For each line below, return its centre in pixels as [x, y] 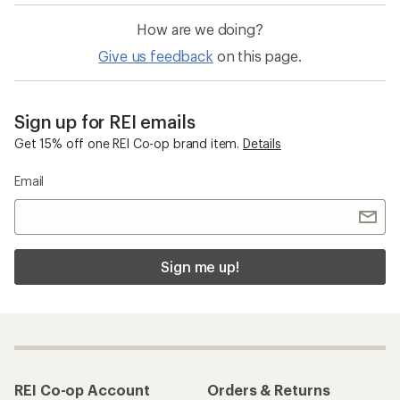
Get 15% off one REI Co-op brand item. [127, 144]
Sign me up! [200, 267]
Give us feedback [156, 56]
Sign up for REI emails [105, 122]
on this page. [259, 56]
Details [262, 144]
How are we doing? [200, 29]
